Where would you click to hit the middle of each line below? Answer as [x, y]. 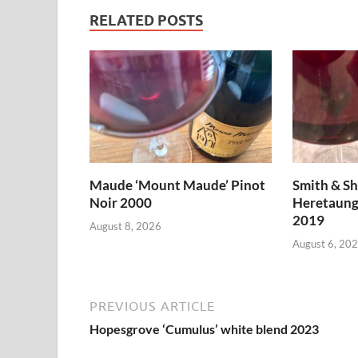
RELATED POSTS [146, 21]
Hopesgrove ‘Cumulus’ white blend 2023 [204, 328]
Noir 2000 [121, 203]
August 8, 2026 [125, 226]
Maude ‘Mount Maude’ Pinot [177, 185]
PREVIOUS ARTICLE [152, 306]
